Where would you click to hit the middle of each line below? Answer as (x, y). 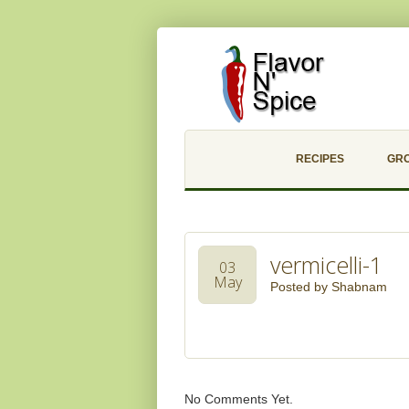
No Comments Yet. (239, 399)
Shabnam (359, 287)
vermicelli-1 (326, 265)
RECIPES (320, 159)
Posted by (301, 287)
